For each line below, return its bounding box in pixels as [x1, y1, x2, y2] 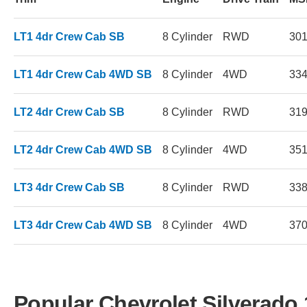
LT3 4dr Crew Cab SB [14, 181, 125, 193]
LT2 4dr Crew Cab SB [14, 106, 125, 118]
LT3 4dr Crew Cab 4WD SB [14, 219, 152, 231]
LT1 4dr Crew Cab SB [14, 30, 125, 42]
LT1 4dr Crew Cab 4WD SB [14, 68, 152, 80]
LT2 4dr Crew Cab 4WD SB [14, 143, 152, 156]
